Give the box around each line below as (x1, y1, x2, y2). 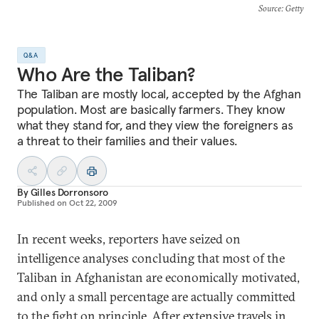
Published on (17, 197, 67, 208)
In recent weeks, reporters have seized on (17, 231, 241, 247)
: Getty (281, 3, 303, 14)
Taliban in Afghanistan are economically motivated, (17, 269, 300, 286)
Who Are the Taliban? (17, 62, 196, 87)
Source (258, 3, 281, 14)
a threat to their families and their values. (17, 132, 237, 149)
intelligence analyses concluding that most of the (17, 250, 285, 266)
